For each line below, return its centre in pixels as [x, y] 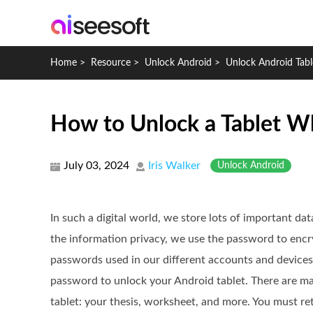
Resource [111, 63]
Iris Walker [174, 166]
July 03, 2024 [96, 166]
